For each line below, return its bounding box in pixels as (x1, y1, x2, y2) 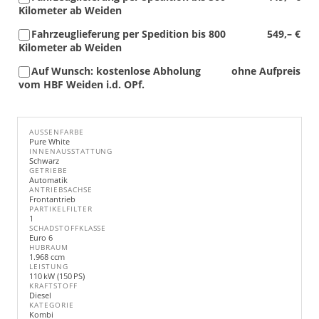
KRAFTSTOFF (29, 281, 78, 291)
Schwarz (29, 155, 59, 166)
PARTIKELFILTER (29, 204, 93, 214)
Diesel (29, 290, 51, 300)
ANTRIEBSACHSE (29, 185, 93, 194)
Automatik (29, 174, 68, 185)
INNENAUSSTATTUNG (29, 147, 113, 156)
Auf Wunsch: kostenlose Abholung (31, 64, 201, 78)
